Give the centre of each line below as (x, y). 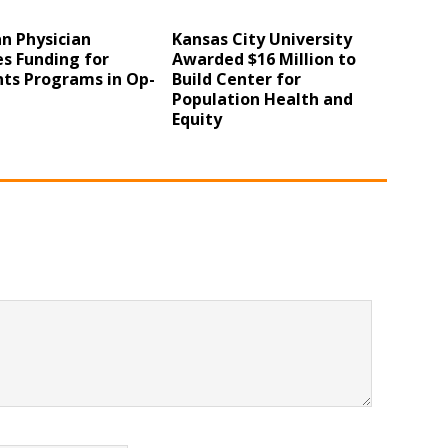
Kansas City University (262, 39)
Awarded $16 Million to (264, 59)
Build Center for (237, 79)
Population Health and (263, 99)
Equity (197, 119)
